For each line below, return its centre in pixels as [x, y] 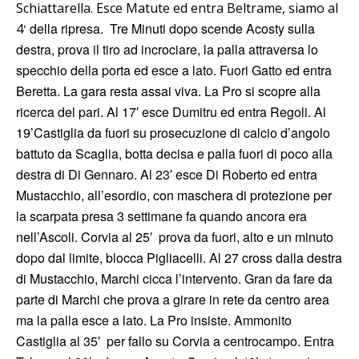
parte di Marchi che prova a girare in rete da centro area [173, 300]
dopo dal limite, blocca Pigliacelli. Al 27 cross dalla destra [179, 258]
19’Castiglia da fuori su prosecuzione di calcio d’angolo [173, 133]
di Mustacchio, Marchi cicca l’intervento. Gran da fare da [174, 279]
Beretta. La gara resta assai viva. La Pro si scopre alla [168, 91]
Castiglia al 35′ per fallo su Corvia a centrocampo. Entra [175, 341]
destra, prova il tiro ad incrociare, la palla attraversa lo [167, 50]
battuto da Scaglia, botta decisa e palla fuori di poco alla [174, 154]
